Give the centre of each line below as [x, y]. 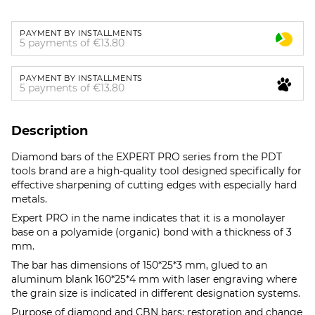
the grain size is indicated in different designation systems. [156, 294]
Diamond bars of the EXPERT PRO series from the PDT [147, 157]
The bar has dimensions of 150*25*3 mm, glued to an [139, 265]
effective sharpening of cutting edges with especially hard [154, 185]
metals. [29, 199]
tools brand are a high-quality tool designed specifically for [156, 171]
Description [50, 131]
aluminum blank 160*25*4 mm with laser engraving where [154, 279]
